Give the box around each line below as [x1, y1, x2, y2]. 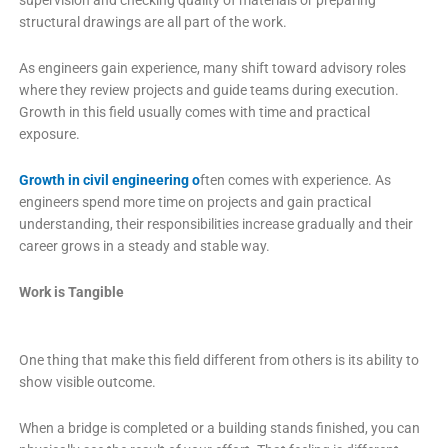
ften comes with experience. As [199, 172, 391, 188]
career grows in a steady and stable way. [18, 238, 270, 254]
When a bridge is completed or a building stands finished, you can [18, 419, 420, 436]
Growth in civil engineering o [18, 172, 200, 188]
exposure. [18, 126, 80, 143]
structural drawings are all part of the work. [18, 14, 287, 31]
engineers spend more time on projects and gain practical [18, 194, 371, 210]
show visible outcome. [18, 373, 156, 390]
